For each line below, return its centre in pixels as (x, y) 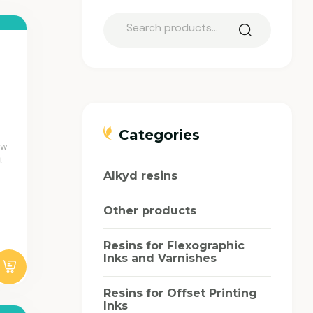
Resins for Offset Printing (180, 293)
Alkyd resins (140, 175)
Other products (150, 210)
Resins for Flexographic (174, 245)
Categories (159, 134)
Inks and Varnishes (160, 258)
